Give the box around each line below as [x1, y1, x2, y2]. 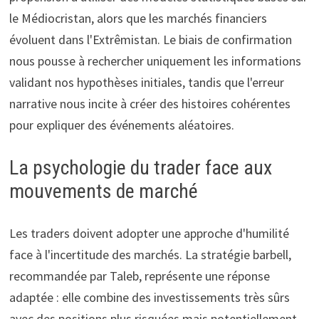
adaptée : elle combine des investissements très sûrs [9, 288, 290, 305]
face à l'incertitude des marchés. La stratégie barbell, [9, 246, 291, 263]
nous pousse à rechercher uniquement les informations [9, 52, 301, 69]
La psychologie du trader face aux [9, 155, 272, 179]
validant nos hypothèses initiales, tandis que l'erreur [9, 73, 284, 90]
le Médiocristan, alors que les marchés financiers [9, 9, 267, 26]
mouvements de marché [9, 179, 198, 203]
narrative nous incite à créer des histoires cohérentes [9, 95, 291, 112]
